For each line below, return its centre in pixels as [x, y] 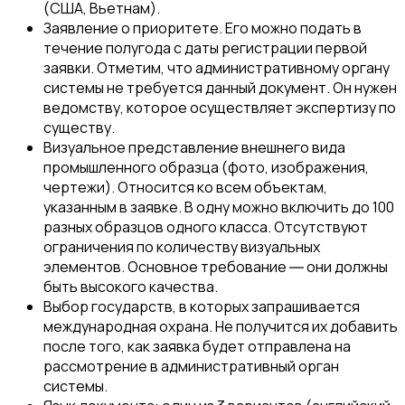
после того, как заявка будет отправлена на [197, 347]
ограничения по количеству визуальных [182, 247]
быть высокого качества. [131, 287]
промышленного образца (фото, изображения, [206, 168]
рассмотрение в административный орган [191, 367]
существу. [79, 128]
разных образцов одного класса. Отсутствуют [206, 227]
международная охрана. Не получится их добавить [221, 327]
